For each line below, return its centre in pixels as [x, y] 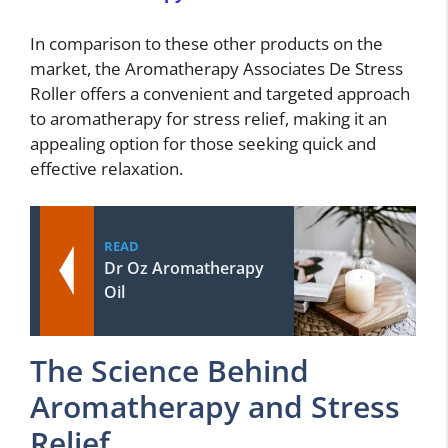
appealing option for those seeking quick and [203, 143]
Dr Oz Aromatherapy [184, 268]
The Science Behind [169, 371]
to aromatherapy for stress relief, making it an [208, 118]
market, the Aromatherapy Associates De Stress [216, 68]
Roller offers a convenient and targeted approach [220, 93]
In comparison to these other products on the [206, 43]
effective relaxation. [106, 168]
